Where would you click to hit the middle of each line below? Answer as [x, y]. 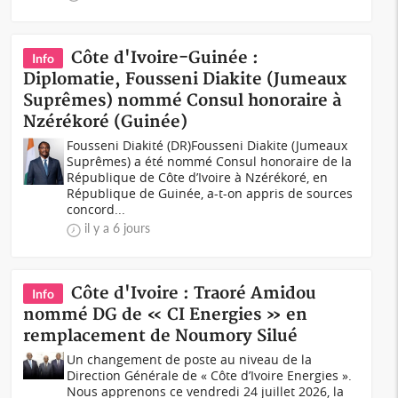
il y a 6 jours [118, 228]
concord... [96, 209]
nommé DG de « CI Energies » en [166, 315]
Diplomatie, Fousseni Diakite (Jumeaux [185, 80]
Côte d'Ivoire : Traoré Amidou [194, 294]
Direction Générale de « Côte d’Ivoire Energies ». [210, 375]
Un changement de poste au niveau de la [190, 359]
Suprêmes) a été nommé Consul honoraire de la [210, 161]
